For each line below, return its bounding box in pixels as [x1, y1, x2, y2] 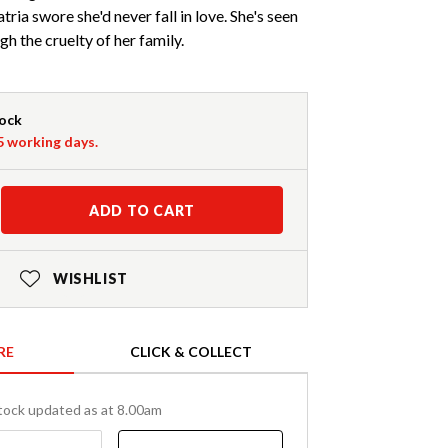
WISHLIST [52, 270, 128, 288]
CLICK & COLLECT [130, 343, 252, 361]
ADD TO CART [89, 202, 195, 220]
